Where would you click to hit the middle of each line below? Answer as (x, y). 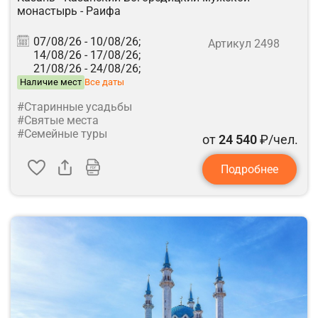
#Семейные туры (62, 133)
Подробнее (250, 169)
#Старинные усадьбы (75, 106)
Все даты (104, 82)
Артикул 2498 (244, 43)
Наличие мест (51, 82)
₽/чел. (278, 139)
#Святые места (58, 120)
